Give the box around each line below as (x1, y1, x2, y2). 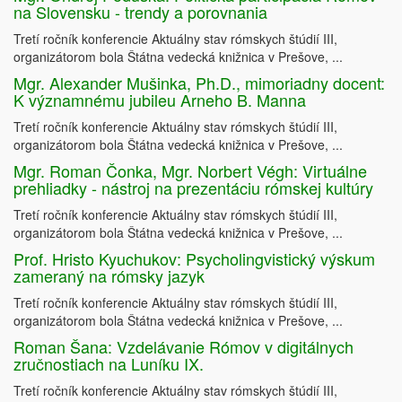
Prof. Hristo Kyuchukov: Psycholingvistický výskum (13, 247, 375, 271)
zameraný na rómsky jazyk (13, 264, 205, 288)
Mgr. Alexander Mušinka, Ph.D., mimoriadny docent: (13, 71, 385, 95)
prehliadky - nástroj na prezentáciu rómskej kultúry (13, 176, 373, 200)
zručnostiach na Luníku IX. (13, 352, 204, 376)
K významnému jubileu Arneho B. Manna (13, 88, 306, 112)
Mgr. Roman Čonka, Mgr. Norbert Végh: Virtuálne (13, 159, 367, 183)
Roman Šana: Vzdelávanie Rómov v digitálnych (13, 335, 354, 359)
